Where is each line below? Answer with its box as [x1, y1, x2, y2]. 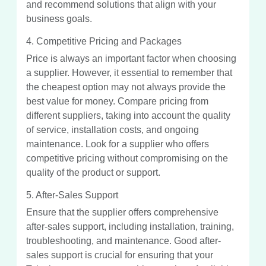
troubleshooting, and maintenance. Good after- [26, 235, 221, 246]
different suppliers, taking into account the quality [26, 110, 230, 121]
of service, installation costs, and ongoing [26, 124, 199, 135]
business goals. [26, 13, 92, 24]
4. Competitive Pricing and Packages [26, 36, 182, 46]
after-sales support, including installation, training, [26, 221, 234, 232]
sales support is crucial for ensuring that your [26, 249, 213, 260]
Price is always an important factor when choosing [26, 53, 236, 64]
